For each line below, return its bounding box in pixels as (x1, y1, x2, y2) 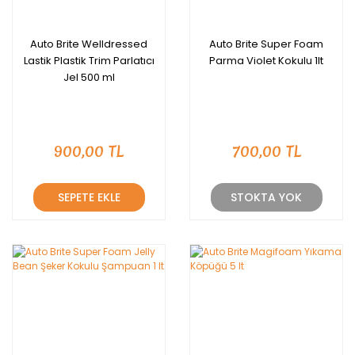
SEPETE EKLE (57, 189, 120, 205)
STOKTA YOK (231, 189, 302, 205)
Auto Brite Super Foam (209, 36, 323, 52)
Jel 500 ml (63, 70, 115, 85)
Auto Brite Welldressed (30, 36, 147, 52)
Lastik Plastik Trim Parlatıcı (23, 53, 155, 68)
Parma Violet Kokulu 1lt (209, 53, 323, 68)
